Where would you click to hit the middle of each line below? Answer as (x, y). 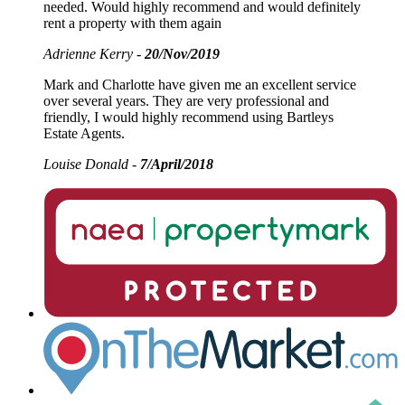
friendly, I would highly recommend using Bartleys (188, 118)
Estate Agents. (84, 134)
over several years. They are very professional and (186, 101)
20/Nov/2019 (182, 54)
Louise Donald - (92, 165)
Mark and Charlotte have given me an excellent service (200, 85)
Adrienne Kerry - (94, 54)
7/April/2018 (177, 165)
